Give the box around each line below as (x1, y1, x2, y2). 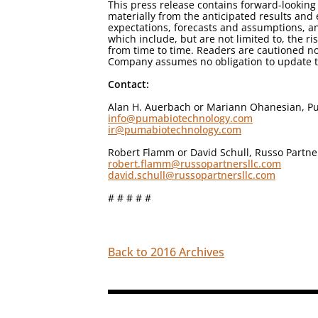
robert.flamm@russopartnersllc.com (108, 157, 281, 170)
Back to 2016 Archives (108, 244, 224, 260)
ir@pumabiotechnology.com (108, 123, 241, 136)
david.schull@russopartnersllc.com (108, 168, 275, 182)
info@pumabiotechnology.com (108, 111, 253, 125)
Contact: (108, 77, 149, 91)
